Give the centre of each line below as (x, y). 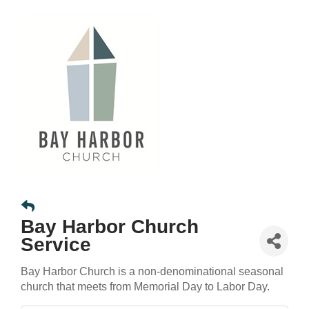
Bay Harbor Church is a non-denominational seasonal (152, 272)
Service (56, 245)
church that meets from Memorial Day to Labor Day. (147, 287)
